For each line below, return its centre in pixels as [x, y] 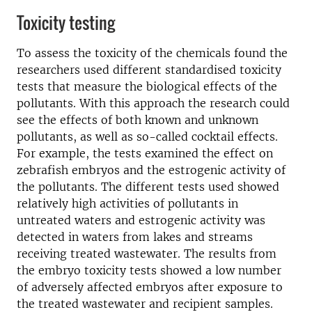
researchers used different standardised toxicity [149, 70]
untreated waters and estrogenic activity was [141, 220]
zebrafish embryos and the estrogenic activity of [151, 170]
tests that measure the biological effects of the [147, 86]
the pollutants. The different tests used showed [148, 187]
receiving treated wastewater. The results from [147, 253]
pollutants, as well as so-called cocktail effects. [147, 136]
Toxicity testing [66, 22]
